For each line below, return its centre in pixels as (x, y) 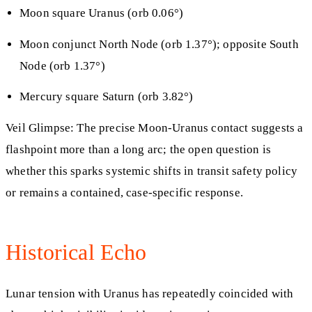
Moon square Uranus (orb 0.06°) (102, 13)
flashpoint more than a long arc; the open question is (138, 149)
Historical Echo (76, 252)
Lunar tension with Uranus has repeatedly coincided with (150, 293)
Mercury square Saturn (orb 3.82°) (107, 97)
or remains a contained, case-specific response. (124, 192)
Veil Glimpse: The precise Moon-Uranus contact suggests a (155, 127)
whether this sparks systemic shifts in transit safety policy (152, 171)
